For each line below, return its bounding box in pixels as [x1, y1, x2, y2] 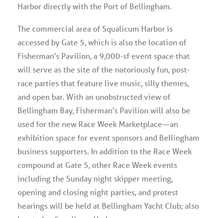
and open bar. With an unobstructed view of [18, 91, 170, 102]
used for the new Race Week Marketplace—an [18, 119, 178, 129]
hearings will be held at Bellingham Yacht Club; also [18, 200, 199, 211]
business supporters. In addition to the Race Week [18, 146, 192, 156]
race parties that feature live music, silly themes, [18, 78, 189, 88]
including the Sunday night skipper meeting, [18, 173, 173, 183]
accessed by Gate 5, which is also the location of [18, 37, 186, 47]
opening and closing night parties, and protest [18, 187, 178, 197]
